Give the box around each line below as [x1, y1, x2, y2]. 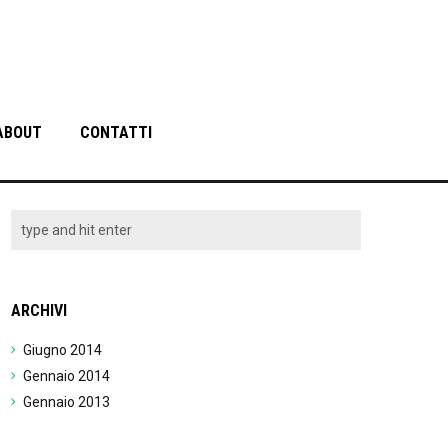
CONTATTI [79, 123, 152, 142]
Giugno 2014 [23, 342, 102, 358]
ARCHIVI [11, 301, 67, 320]
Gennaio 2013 [23, 394, 110, 410]
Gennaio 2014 [23, 368, 110, 384]
